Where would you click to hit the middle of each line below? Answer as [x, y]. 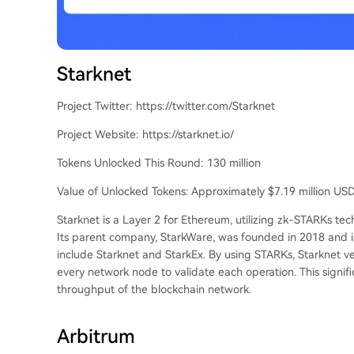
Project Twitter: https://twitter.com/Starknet [166, 106]
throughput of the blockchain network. [154, 290]
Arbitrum [96, 337]
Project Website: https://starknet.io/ [145, 135]
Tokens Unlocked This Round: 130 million [159, 163]
